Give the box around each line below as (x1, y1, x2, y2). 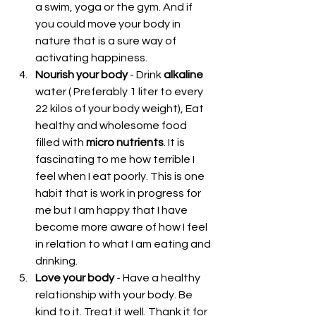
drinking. (35, 255, 82, 267)
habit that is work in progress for (35, 187, 203, 199)
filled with (35, 136, 86, 148)
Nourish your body (35, 68, 128, 80)
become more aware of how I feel (35, 221, 209, 233)
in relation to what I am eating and (35, 238, 213, 250)
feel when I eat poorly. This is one (35, 170, 207, 182)
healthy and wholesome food (35, 119, 189, 131)
